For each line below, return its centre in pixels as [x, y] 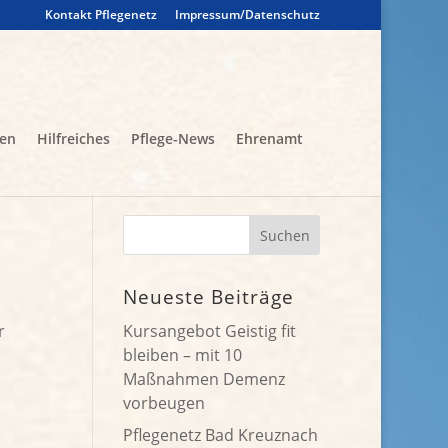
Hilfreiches [74, 138]
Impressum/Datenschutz [248, 14]
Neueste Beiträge [209, 297]
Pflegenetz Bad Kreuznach [221, 435]
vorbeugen [164, 403]
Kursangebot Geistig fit [210, 331]
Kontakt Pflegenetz [101, 14]
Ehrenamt [270, 138]
